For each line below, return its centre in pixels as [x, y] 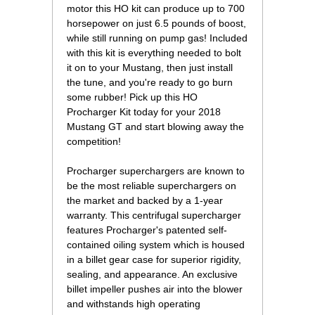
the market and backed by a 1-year [145, 201]
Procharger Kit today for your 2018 [144, 112]
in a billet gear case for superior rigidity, [154, 260]
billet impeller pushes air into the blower [155, 289]
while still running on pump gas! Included [157, 38]
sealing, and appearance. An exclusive [152, 275]
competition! [94, 142]
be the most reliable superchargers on [152, 186]
